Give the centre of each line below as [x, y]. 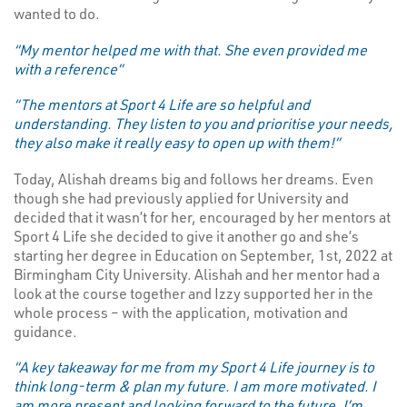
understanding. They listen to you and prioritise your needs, [203, 124]
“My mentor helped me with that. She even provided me [190, 49]
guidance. [45, 331]
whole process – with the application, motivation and [181, 312]
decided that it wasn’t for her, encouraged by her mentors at [202, 216]
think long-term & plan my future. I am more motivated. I [195, 386]
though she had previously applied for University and [181, 197]
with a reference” [68, 68]
